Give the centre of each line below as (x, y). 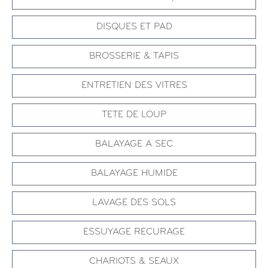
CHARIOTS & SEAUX (134, 262)
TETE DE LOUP (134, 115)
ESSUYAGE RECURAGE (134, 232)
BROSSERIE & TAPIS (134, 57)
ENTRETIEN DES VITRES (134, 86)
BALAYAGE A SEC (134, 144)
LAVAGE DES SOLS (134, 203)
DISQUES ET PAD (134, 27)
